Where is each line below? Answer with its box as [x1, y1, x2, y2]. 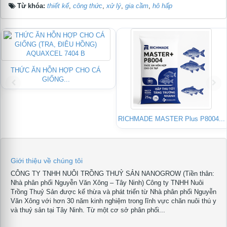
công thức [73, 2, 102, 10]
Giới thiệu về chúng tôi [11, 157, 83, 165]
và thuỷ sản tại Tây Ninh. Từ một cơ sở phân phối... [11, 206, 165, 214]
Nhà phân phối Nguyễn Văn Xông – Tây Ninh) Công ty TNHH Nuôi [11, 179, 204, 187]
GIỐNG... [42, 75, 70, 84]
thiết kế [47, 2, 69, 10]
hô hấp [153, 2, 172, 10]
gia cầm [125, 2, 148, 10]
